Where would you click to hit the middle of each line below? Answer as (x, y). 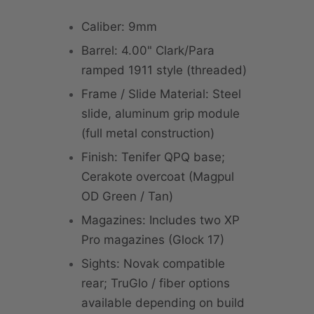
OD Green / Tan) (127, 197)
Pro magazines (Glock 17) (153, 240)
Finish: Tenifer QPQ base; (153, 157)
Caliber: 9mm (119, 27)
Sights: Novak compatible (153, 264)
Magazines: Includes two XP (161, 220)
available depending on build (163, 303)
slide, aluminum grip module (161, 114)
